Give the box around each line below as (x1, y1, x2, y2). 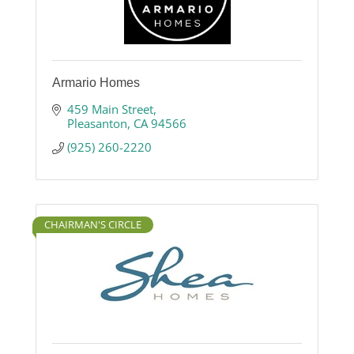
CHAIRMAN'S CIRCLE (44, 217, 141, 232)
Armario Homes (52, 76, 140, 90)
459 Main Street (66, 101, 153, 118)
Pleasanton (66, 115, 127, 132)
